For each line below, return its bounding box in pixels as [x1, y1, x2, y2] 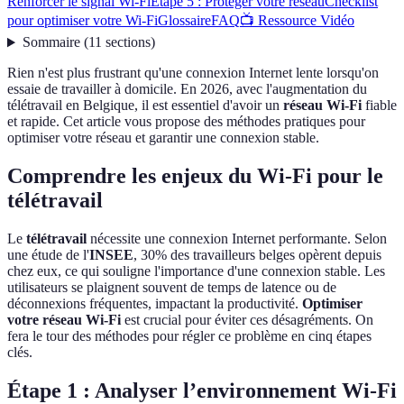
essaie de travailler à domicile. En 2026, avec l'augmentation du [7, 81, 367, 97]
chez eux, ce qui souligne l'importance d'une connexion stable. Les [7, 263, 385, 280]
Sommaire [22, 34, 80, 50]
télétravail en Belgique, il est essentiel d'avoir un [7, 97, 283, 114]
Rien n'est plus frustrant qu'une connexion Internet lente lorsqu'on [7, 65, 379, 81]
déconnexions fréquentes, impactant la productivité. [7, 296, 302, 312]
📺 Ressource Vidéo [240, 13, 354, 29]
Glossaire [158, 13, 211, 29]
